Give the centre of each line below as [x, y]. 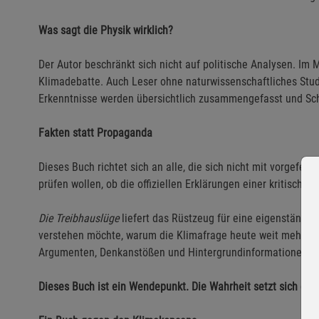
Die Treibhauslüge [79, 219]
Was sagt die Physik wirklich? [106, 31]
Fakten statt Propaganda [95, 133]
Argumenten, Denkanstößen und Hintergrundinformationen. [174, 253]
